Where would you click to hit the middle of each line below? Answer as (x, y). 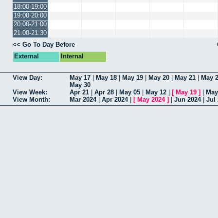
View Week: (30, 92)
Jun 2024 (188, 100)
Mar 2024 (83, 100)
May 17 (80, 78)
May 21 (185, 78)
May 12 (156, 92)
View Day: (27, 78)
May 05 (130, 92)
